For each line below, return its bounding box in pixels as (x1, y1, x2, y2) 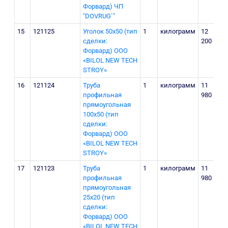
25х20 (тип (83, 193, 115, 201)
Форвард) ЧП (83, 2, 123, 10)
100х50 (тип (83, 110, 119, 118)
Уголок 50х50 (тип (83, 27, 137, 35)
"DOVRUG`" (83, 12, 115, 20)
